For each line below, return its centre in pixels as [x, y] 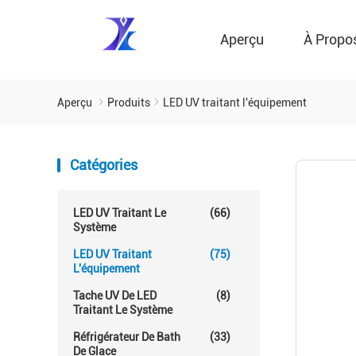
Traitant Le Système [123, 310]
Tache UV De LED [115, 296]
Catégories [104, 165]
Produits [129, 103]
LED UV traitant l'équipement [235, 103]
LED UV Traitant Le [120, 213]
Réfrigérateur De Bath [127, 337]
